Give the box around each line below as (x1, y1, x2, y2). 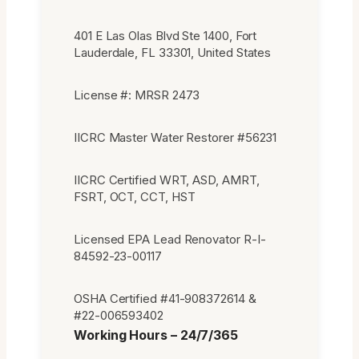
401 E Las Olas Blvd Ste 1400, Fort (74, 27, 257, 43)
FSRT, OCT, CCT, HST (74, 188, 196, 204)
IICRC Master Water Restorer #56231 (74, 129, 277, 145)
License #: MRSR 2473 (74, 87, 200, 103)
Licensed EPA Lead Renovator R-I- (74, 231, 266, 247)
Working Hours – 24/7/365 (74, 326, 239, 343)
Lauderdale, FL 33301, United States (74, 44, 272, 60)
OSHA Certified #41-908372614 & (74, 290, 256, 306)
